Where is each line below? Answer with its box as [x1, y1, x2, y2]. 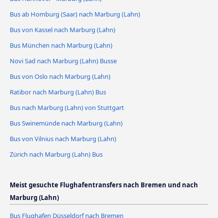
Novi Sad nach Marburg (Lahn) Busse [10, 56, 117, 66]
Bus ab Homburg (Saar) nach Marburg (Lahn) [10, 10, 140, 19]
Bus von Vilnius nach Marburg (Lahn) [10, 134, 116, 143]
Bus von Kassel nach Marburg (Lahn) [10, 25, 115, 35]
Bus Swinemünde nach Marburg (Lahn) [10, 118, 123, 127]
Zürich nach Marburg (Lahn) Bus [10, 149, 103, 159]
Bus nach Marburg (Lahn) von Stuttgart [10, 103, 124, 112]
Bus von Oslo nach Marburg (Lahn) [10, 72, 110, 81]
